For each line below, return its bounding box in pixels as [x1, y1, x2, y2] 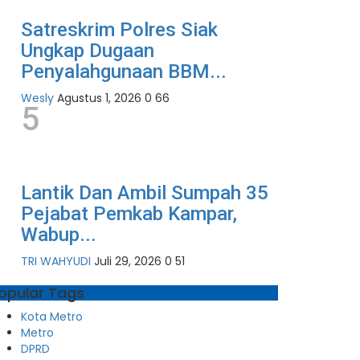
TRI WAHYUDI [21, 253, 91, 270]
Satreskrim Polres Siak [21, 18, 218, 42]
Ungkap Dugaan [21, 39, 154, 63]
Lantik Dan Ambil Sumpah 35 [21, 182, 268, 205]
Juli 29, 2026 [94, 253, 162, 270]
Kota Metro [21, 309, 83, 325]
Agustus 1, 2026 [57, 90, 141, 107]
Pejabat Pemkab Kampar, [21, 202, 237, 226]
